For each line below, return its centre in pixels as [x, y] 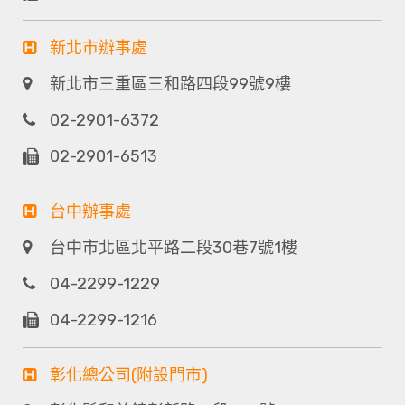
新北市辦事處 [99, 48]
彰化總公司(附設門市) [129, 376]
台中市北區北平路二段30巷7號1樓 [174, 248]
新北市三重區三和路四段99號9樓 [170, 85]
